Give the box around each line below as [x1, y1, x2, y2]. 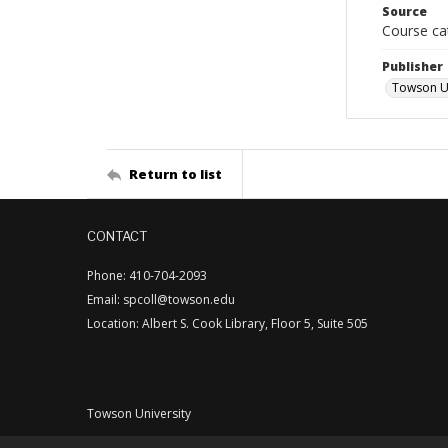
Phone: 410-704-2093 [87, 267, 207, 284]
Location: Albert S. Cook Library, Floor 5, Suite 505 [87, 315, 368, 332]
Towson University [87, 405, 191, 422]
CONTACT [87, 228, 147, 244]
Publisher [382, 58, 443, 75]
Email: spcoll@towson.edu [87, 291, 235, 308]
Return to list [129, 164, 222, 183]
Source [382, 3, 427, 20]
